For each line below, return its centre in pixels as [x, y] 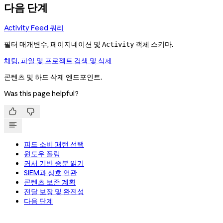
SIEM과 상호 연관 [51, 173]
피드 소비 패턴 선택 [54, 145]
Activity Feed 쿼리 [34, 28]
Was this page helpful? [41, 94]
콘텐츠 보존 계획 [50, 182]
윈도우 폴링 [42, 154]
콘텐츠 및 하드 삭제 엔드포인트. [53, 77]
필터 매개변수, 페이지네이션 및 [53, 45]
